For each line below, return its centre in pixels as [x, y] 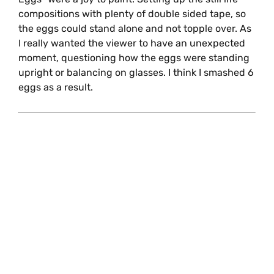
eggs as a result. [58, 87]
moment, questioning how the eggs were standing [134, 58]
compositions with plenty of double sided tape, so [132, 14]
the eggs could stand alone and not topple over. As [135, 29]
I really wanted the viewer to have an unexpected [132, 43]
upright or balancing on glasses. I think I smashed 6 [136, 73]
